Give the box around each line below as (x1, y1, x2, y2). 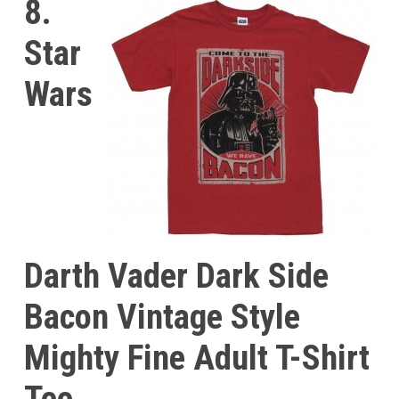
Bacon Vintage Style (23, 297, 300, 338)
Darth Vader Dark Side (23, 256, 329, 297)
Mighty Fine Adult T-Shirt (23, 338, 370, 379)
